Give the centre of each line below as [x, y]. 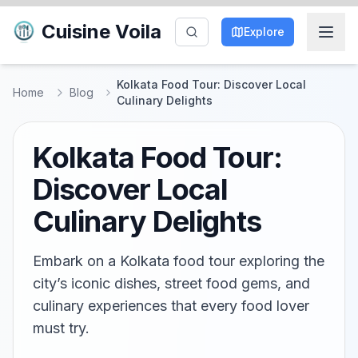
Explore [264, 32]
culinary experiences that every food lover [171, 306]
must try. [61, 328]
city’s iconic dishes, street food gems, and [171, 283]
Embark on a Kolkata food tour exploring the [179, 261]
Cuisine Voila [101, 32]
